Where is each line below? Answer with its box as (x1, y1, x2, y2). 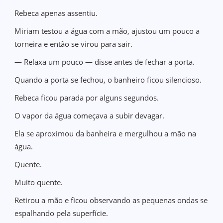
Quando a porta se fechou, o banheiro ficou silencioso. (14, 75, 202, 85)
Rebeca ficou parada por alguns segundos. (14, 93, 159, 103)
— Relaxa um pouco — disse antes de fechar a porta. (14, 57, 195, 67)
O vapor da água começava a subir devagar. (14, 111, 165, 120)
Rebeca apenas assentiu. (14, 8, 98, 18)
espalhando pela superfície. (14, 208, 109, 218)
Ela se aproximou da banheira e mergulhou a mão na (14, 128, 197, 138)
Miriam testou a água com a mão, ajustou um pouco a (14, 26, 200, 36)
